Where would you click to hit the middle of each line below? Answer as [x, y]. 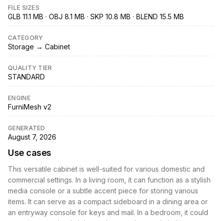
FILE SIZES [24, 7]
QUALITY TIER [30, 68]
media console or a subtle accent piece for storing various [103, 190]
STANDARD [26, 76]
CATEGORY [26, 37]
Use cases [30, 152]
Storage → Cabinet [39, 46]
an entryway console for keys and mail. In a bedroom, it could [108, 212]
